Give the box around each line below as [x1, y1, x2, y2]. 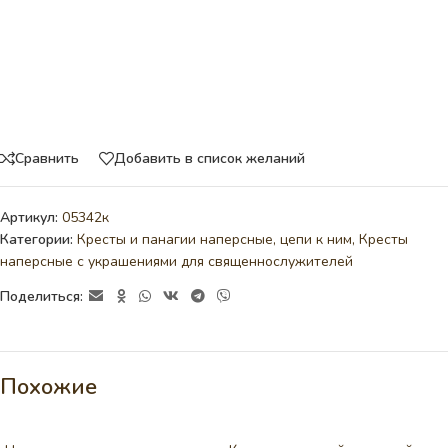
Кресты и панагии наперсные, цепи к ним [77, 230, 352, 250]
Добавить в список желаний [114, 148, 305, 168]
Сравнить [15, 148, 79, 168]
